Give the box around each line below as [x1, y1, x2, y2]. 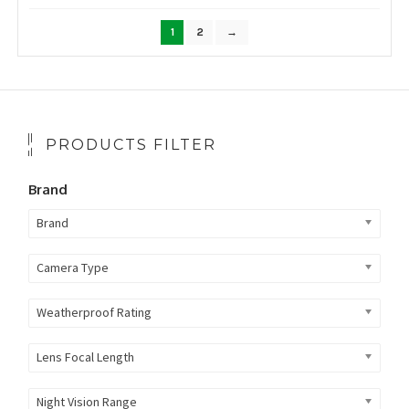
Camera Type [36, 259, 109, 277]
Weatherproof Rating [36, 304, 152, 321]
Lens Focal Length [36, 349, 134, 366]
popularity [154, 16, 205, 30]
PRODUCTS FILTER [45, 136, 216, 154]
